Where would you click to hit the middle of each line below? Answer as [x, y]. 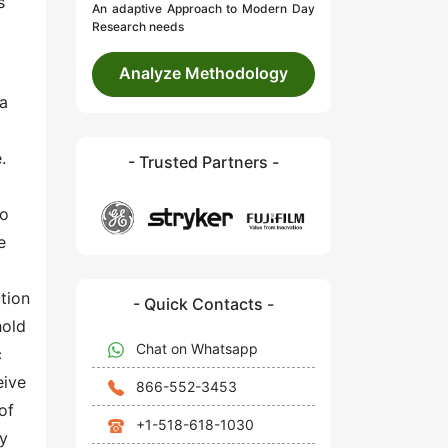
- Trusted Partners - [203, 162]
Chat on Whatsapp [197, 348]
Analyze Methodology [203, 73]
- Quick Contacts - [203, 303]
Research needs [138, 27]
